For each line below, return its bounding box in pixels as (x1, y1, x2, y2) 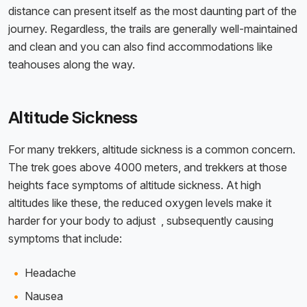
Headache (25, 266, 76, 280)
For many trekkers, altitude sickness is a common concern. (8, 143, 295, 157)
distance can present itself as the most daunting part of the (8, 4, 297, 19)
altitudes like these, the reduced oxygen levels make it (8, 196, 271, 210)
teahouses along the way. (8, 58, 135, 72)
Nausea (25, 289, 63, 304)
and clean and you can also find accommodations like (8, 40, 273, 54)
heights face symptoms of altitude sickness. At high (8, 178, 261, 193)
